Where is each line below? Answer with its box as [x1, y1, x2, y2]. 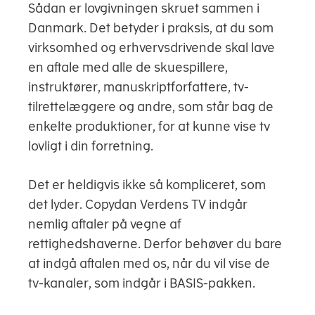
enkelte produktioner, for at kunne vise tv [28, 119, 270, 134]
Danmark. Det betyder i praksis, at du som [28, 20, 274, 36]
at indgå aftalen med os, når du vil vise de [28, 256, 270, 271]
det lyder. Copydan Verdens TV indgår [28, 197, 247, 212]
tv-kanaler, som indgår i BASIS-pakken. [28, 276, 255, 291]
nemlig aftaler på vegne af [28, 217, 181, 232]
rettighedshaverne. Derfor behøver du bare [28, 236, 282, 252]
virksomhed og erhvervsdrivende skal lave [28, 40, 275, 56]
